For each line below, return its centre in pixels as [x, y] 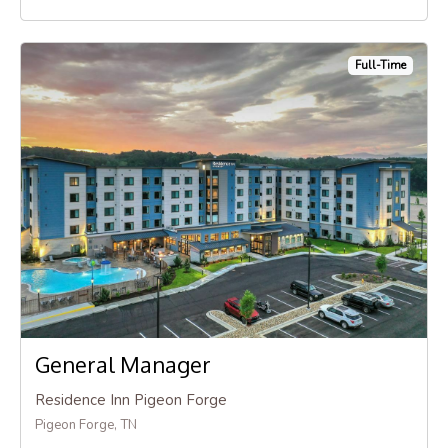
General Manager [122, 365]
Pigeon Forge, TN [85, 425]
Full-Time [381, 66]
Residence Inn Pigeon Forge [130, 400]
